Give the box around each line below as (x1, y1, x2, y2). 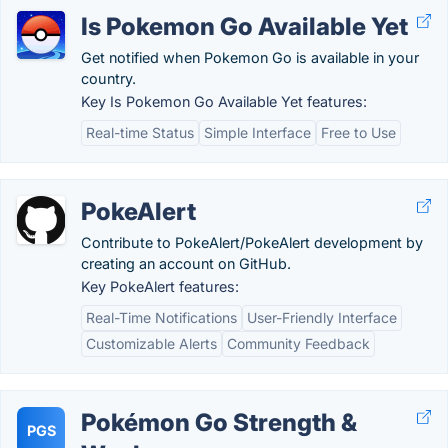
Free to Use (321, 124, 396, 141)
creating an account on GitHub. (81, 255, 291, 272)
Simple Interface (204, 124, 311, 141)
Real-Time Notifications (86, 309, 237, 326)
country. (81, 70, 136, 87)
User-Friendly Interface (247, 309, 397, 326)
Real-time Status (86, 124, 194, 141)
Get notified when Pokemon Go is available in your (81, 49, 419, 66)
